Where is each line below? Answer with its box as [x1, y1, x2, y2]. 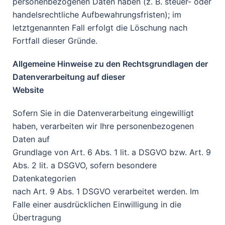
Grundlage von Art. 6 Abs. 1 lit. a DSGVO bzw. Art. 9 [13, 147, 211, 157]
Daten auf [13, 134, 50, 144]
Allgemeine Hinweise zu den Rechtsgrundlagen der [13, 59, 208, 69]
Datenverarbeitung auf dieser [13, 72, 125, 82]
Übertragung [13, 212, 61, 222]
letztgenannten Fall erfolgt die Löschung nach [13, 23, 187, 33]
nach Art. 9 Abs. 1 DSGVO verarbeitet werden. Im [13, 186, 199, 196]
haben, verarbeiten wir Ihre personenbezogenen [13, 121, 194, 131]
